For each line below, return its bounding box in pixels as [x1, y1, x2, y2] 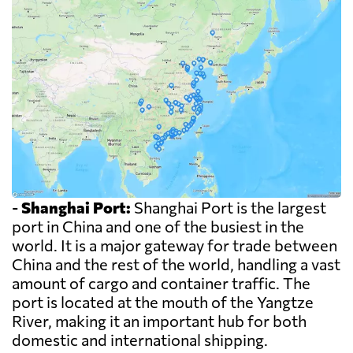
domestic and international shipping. [12, 330, 268, 350]
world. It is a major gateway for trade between [12, 236, 337, 255]
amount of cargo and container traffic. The [12, 273, 310, 293]
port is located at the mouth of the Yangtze [12, 292, 314, 312]
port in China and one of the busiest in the [12, 217, 304, 236]
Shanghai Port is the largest [131, 198, 326, 217]
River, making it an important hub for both [12, 311, 307, 331]
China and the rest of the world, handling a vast [12, 255, 340, 274]
